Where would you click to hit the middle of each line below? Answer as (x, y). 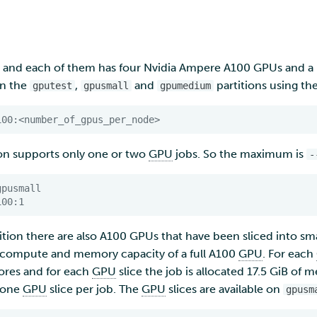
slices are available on (224, 289)
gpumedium (185, 86)
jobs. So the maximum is (240, 154)
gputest (52, 86)
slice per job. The (94, 289)
